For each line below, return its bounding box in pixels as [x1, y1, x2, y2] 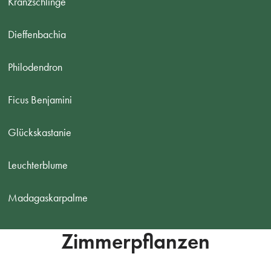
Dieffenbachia [8, 27, 67, 41]
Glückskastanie [8, 125, 72, 139]
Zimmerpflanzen [61, 228, 210, 255]
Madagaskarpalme [8, 191, 88, 204]
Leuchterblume [8, 158, 68, 172]
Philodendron [8, 60, 63, 74]
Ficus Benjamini [8, 93, 73, 106]
